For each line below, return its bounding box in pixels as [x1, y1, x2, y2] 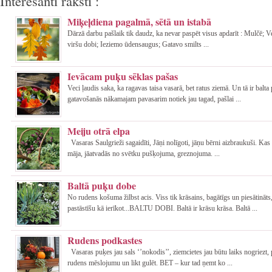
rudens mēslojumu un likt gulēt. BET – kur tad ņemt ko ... [67, 259, 233, 268]
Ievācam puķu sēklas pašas [67, 69, 178, 84]
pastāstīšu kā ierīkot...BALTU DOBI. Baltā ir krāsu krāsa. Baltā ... [67, 204, 257, 213]
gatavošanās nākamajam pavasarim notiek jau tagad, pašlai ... [67, 95, 241, 104]
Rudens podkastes [67, 233, 142, 248]
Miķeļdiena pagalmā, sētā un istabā [67, 15, 211, 29]
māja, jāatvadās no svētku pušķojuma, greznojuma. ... [67, 149, 220, 158]
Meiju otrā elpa [67, 124, 130, 138]
